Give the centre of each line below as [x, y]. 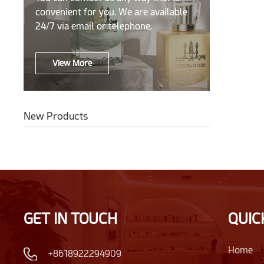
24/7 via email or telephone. [93, 27]
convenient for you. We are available [111, 12]
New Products [55, 116]
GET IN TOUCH [70, 219]
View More [72, 63]
